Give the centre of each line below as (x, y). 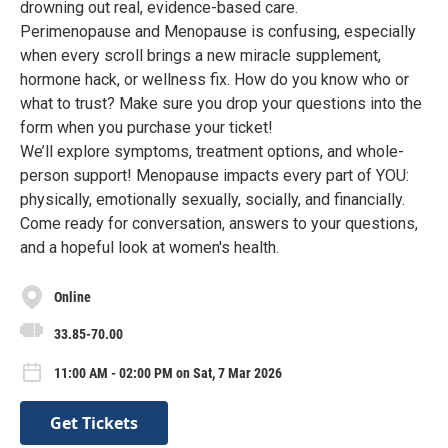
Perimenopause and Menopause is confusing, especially (218, 31)
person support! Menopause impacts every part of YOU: (214, 175)
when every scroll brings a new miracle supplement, (200, 55)
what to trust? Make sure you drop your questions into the (221, 103)
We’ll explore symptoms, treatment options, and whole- (212, 151)
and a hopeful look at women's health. (149, 247)
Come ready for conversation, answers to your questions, (219, 223)
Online (72, 296)
